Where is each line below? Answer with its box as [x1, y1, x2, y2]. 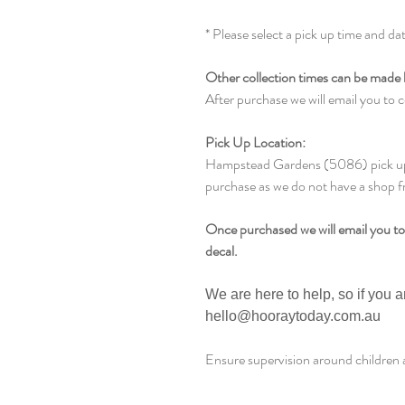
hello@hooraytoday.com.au [205, 308, 381, 324]
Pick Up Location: [205, 132, 306, 153]
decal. [205, 240, 238, 261]
